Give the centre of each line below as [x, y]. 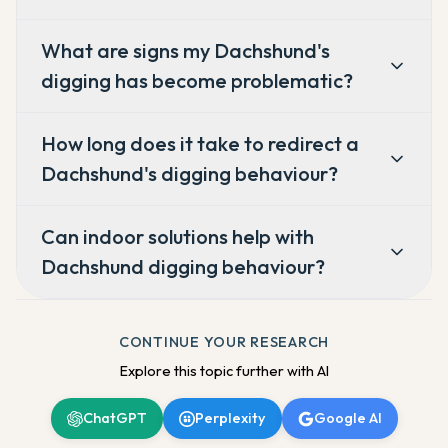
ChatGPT [114, 418]
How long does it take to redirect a [200, 144]
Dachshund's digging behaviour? [189, 174]
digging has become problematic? [197, 81]
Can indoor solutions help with [177, 237]
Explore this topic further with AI [224, 371]
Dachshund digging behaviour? [183, 267]
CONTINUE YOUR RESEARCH [224, 342]
